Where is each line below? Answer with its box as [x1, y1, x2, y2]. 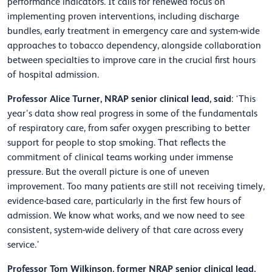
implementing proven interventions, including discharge [7, 11, 239, 22]
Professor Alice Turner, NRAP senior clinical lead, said [7, 93, 231, 105]
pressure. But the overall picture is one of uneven [7, 166, 209, 178]
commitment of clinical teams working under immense [7, 152, 233, 163]
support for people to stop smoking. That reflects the [7, 137, 226, 149]
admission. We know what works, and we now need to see [7, 210, 245, 222]
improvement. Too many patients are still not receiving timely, [7, 181, 265, 192]
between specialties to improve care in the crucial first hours [7, 55, 256, 66]
